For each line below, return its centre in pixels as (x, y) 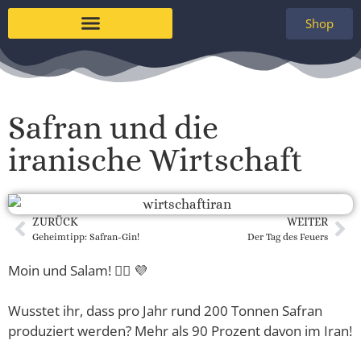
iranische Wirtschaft (156, 160)
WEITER (307, 222)
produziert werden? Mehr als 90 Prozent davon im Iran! (180, 330)
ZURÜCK (55, 222)
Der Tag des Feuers (288, 237)
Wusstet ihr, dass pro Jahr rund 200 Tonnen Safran (165, 310)
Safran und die (113, 128)
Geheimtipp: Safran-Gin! (86, 237)
